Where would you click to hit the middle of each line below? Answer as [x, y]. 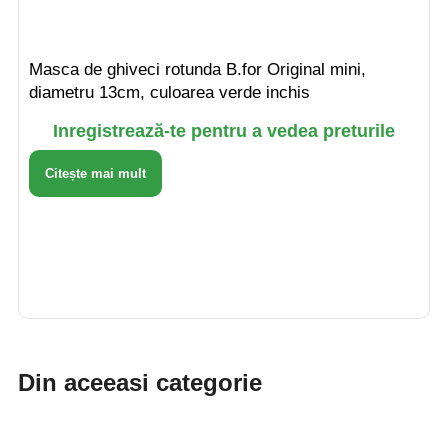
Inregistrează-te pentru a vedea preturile [224, 130]
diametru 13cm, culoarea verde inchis [169, 92]
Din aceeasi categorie [140, 382]
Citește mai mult [95, 173]
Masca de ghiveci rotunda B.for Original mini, [197, 69]
